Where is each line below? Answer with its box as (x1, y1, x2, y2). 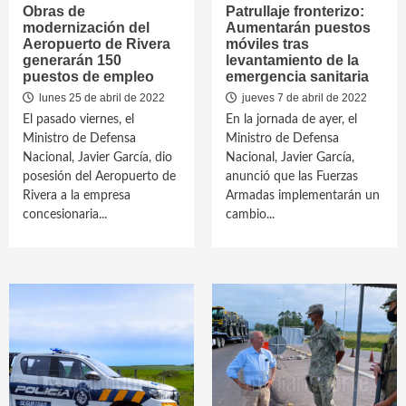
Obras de (23, 4, 85, 19)
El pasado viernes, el (23, 113, 134, 126)
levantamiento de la (226, 53, 359, 68)
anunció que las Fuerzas (226, 170, 358, 183)
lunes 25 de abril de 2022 (36, 92, 165, 104)
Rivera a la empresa (23, 189, 130, 202)
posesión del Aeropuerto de (23, 170, 176, 183)
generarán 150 (23, 53, 121, 68)
